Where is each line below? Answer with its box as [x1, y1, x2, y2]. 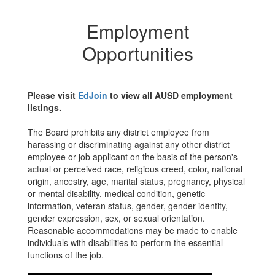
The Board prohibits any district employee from [28, 126, 209, 138]
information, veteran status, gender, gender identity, [28, 199, 228, 212]
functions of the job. [28, 249, 104, 261]
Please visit [28, 89, 78, 101]
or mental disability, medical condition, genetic [28, 187, 205, 199]
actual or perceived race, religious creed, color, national [28, 163, 242, 175]
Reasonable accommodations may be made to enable [28, 224, 238, 236]
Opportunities [82, 40, 193, 66]
